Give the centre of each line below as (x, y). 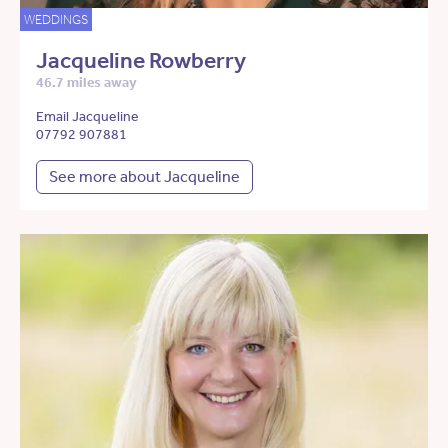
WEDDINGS (56, 20)
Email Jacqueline (87, 117)
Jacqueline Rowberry (141, 61)
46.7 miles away (86, 83)
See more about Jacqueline (144, 177)
